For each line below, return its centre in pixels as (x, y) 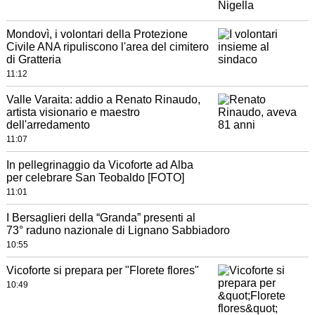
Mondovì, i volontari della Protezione (97, 34)
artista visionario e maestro (73, 112)
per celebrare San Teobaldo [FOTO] (95, 178)
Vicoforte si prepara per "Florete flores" (102, 270)
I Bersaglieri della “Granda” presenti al (101, 218)
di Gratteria (33, 59)
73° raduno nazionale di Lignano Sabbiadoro (118, 230)
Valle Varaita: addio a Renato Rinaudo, (103, 99)
